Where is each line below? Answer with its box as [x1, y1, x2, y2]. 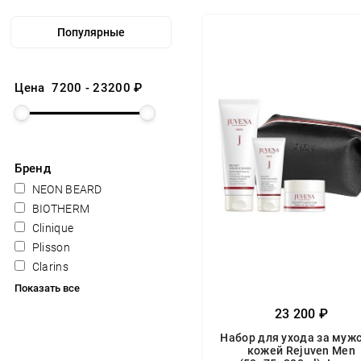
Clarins [29, 260, 68, 273]
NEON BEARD [29, 183, 102, 196]
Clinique [29, 222, 74, 234]
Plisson [29, 241, 70, 254]
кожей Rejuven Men [247, 344, 355, 357]
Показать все [15, 282, 81, 294]
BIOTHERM [29, 202, 90, 215]
